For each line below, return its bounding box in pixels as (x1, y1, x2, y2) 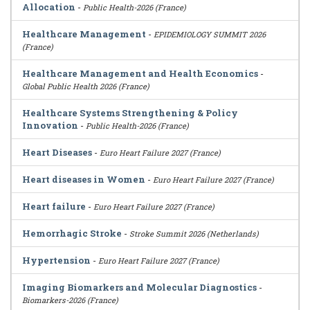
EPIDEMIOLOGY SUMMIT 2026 (154, 29, 266, 39)
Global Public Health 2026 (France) (22, 81, 149, 91)
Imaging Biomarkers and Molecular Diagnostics (22, 281, 257, 293)
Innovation (22, 119, 78, 131)
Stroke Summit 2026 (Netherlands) (129, 228, 259, 239)
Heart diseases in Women (22, 173, 145, 185)
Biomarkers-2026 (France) (22, 295, 118, 305)
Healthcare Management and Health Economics (22, 67, 258, 80)
